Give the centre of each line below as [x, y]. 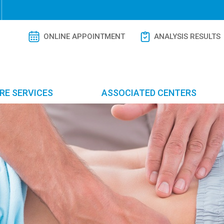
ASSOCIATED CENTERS [149, 93]
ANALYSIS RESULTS [187, 36]
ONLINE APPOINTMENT [84, 36]
